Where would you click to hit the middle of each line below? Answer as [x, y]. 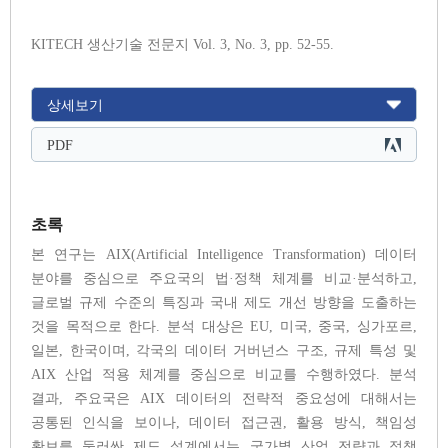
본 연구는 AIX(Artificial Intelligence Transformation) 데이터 [224, 255]
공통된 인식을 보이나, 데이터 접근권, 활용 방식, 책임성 [224, 423]
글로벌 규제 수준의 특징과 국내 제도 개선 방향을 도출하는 [224, 303]
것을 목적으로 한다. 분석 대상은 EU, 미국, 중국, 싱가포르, [224, 327]
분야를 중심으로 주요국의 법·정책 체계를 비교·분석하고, [224, 279]
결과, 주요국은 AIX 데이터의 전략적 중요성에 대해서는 [224, 399]
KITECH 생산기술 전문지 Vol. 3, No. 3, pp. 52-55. [182, 45]
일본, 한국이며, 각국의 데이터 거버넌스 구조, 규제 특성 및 [224, 351]
